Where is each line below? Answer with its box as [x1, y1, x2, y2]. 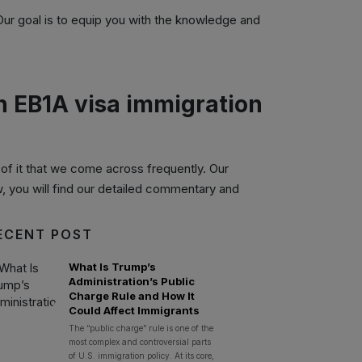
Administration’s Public [68, 275, 195, 288]
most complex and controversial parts [68, 337, 211, 347]
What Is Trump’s [68, 260, 156, 273]
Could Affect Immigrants [68, 304, 200, 317]
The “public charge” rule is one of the [68, 323, 213, 333]
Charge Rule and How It [68, 289, 195, 302]
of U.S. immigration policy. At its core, [68, 351, 214, 360]
